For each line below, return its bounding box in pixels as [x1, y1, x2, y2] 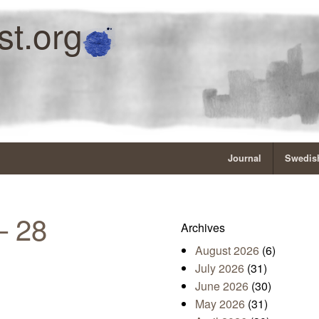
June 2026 [195, 278, 249, 295]
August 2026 [195, 242, 259, 259]
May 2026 [195, 296, 245, 313]
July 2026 [195, 260, 244, 277]
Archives [181, 219, 225, 236]
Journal [228, 152, 261, 165]
